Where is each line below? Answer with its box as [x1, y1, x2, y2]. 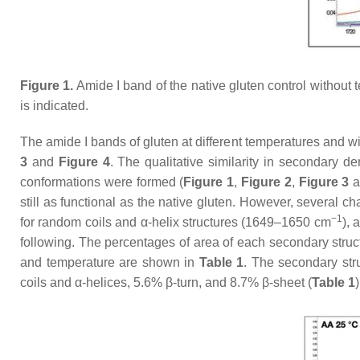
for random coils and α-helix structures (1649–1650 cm [20, 215, 331, 229]
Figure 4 [58, 155, 110, 169]
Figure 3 [298, 175, 350, 189]
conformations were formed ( [20, 175, 184, 189]
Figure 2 [241, 175, 292, 189]
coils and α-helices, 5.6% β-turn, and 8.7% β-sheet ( [20, 276, 312, 289]
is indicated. [20, 99, 88, 112]
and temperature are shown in [20, 256, 199, 269]
